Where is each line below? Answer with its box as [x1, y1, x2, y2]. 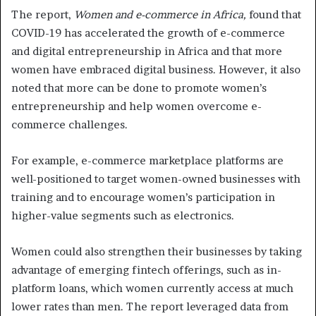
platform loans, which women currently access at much [11, 281, 293, 296]
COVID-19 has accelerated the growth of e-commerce [11, 26, 285, 40]
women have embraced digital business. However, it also [11, 63, 300, 77]
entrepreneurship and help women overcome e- [11, 99, 262, 114]
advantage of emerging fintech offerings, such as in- [11, 263, 281, 277]
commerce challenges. [11, 118, 128, 132]
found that [249, 8, 301, 22]
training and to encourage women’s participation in [11, 190, 275, 205]
